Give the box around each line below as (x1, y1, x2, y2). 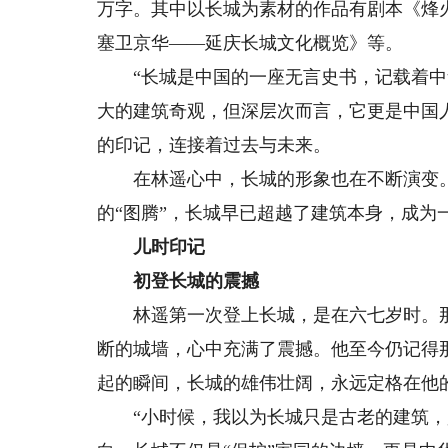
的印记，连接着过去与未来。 (97, 134, 332, 155)
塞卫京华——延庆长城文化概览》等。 (97, 32, 404, 53)
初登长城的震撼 (97, 270, 260, 291)
